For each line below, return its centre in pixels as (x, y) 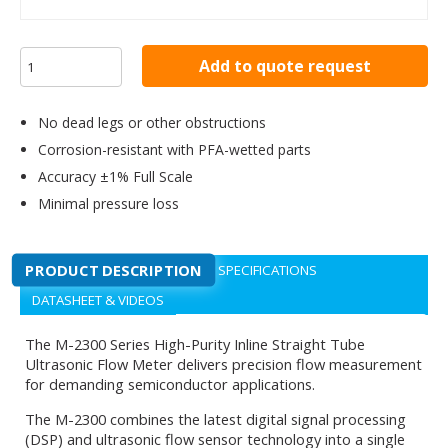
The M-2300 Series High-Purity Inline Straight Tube (195, 344)
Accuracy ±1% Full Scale (115, 176)
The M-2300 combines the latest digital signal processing (215, 419)
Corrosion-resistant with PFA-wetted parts (174, 149)
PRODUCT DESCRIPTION (114, 270)
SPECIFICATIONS (267, 270)
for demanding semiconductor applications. (170, 384)
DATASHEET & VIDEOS (98, 300)
